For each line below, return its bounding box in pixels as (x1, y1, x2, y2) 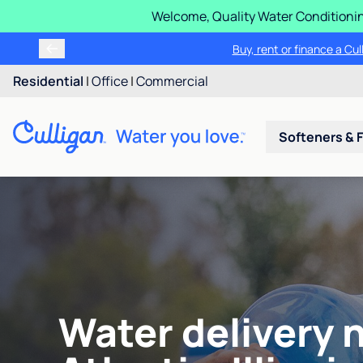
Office (92, 72, 128, 90)
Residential (13, 72, 83, 90)
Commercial (136, 72, 208, 90)
